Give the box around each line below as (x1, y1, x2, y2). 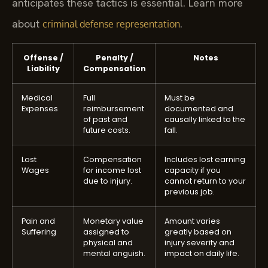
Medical (22, 92, 53, 103)
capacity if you (165, 165, 221, 175)
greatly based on (165, 226, 232, 237)
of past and (83, 114, 127, 124)
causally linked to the (165, 114, 245, 124)
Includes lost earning (165, 154, 245, 165)
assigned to (83, 226, 129, 237)
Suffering (22, 226, 56, 237)
